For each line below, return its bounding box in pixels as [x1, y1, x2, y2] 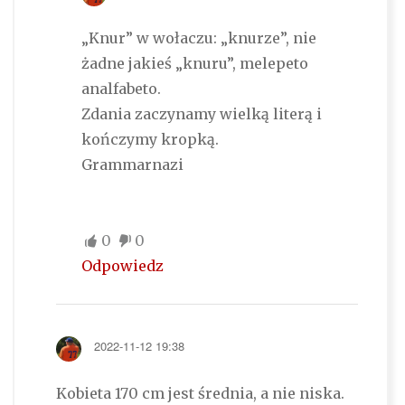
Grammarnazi [80, 155, 184, 174]
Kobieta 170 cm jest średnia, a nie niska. [55, 384, 344, 403]
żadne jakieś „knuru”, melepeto [80, 54, 308, 73]
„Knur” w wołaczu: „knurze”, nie [80, 29, 316, 48]
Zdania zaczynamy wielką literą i [80, 105, 322, 124]
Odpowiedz [80, 257, 164, 276]
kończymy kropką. [80, 130, 219, 149]
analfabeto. [80, 80, 161, 99]
